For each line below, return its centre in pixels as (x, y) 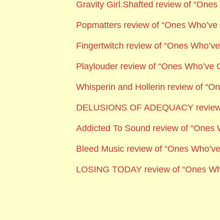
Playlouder (97, 66)
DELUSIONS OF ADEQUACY (135, 108)
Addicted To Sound (113, 128)
